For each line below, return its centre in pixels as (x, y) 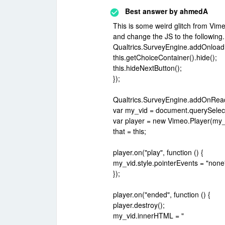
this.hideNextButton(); (147, 68)
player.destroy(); (139, 205)
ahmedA (193, 11)
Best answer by (151, 11)
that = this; (130, 131)
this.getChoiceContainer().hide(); (165, 57)
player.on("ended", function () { (162, 194)
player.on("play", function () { (158, 152)
